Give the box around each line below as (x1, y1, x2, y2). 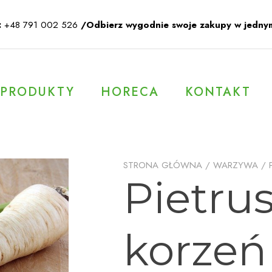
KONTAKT (185, 83, 251, 101)
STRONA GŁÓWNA (123, 158, 202, 172)
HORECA (101, 83, 159, 101)
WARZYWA (213, 158, 258, 172)
